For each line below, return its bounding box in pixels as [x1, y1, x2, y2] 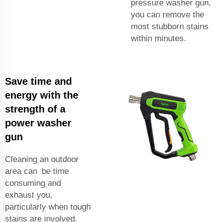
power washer [5, 117, 71, 128]
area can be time [5, 166, 69, 176]
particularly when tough [5, 202, 91, 212]
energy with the [5, 89, 78, 101]
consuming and [5, 178, 61, 188]
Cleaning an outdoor [5, 154, 79, 164]
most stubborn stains [131, 21, 209, 31]
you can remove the [131, 9, 204, 19]
